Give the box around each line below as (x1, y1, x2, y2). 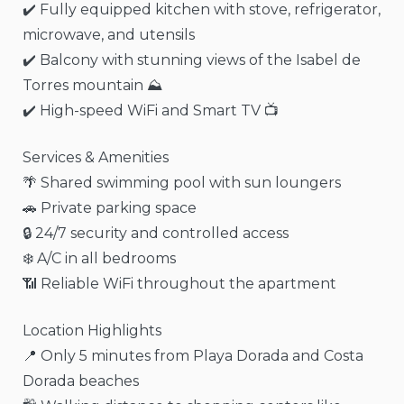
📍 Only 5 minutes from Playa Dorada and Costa (23, 347, 363, 364)
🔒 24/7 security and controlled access (23, 225, 289, 242)
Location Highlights (23, 322, 161, 339)
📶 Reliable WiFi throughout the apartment (23, 275, 336, 292)
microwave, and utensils (23, 26, 195, 43)
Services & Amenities (23, 149, 169, 166)
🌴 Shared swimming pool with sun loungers (23, 174, 341, 191)
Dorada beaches (23, 372, 139, 390)
